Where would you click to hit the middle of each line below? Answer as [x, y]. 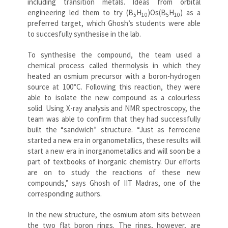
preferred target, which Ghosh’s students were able [114, 23]
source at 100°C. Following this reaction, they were [114, 87]
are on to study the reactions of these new [114, 172]
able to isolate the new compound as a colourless [114, 97]
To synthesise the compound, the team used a [114, 54]
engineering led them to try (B [80, 12]
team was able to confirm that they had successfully [114, 119]
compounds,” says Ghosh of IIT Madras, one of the [114, 183]
